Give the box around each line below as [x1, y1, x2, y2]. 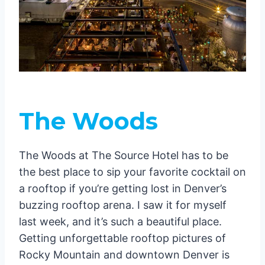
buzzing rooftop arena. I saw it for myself [19, 198, 227, 211]
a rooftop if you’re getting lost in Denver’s [19, 182, 227, 195]
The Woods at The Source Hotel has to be [19, 148, 228, 161]
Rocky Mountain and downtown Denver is [19, 248, 230, 261]
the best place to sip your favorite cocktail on [19, 165, 246, 178]
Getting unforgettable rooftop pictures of [19, 231, 226, 244]
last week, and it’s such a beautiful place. [19, 215, 222, 228]
